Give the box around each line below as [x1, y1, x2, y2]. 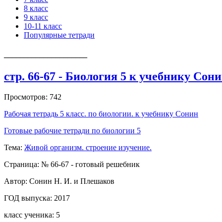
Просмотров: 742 [4, 93, 61, 102]
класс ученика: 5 [4, 211, 60, 220]
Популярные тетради [24, 31, 95, 39]
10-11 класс [24, 22, 62, 30]
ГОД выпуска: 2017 [4, 194, 70, 203]
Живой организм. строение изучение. [24, 143, 152, 152]
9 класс [24, 13, 48, 21]
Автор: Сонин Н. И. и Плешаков [4, 177, 114, 186]
